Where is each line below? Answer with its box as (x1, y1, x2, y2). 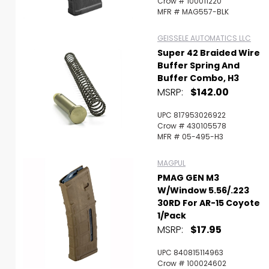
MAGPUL (157, 158, 186, 168)
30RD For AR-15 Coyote (157, 197, 260, 209)
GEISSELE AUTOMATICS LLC (157, 33, 251, 43)
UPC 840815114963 (157, 247, 223, 258)
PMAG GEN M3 (157, 172, 219, 184)
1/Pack (157, 210, 186, 222)
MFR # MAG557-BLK (157, 7, 229, 17)
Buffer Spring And (157, 59, 240, 71)
